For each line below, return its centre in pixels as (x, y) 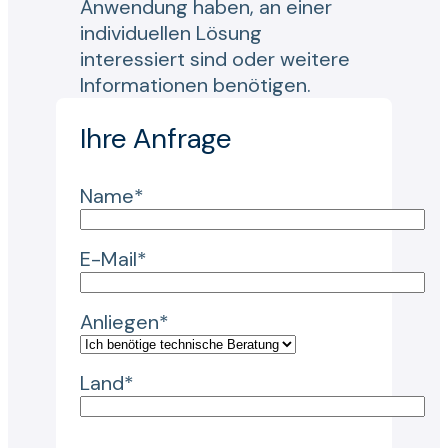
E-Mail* (113, 259)
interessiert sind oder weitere (215, 59)
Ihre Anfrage (155, 139)
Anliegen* (124, 322)
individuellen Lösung (171, 33)
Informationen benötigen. (195, 85)
